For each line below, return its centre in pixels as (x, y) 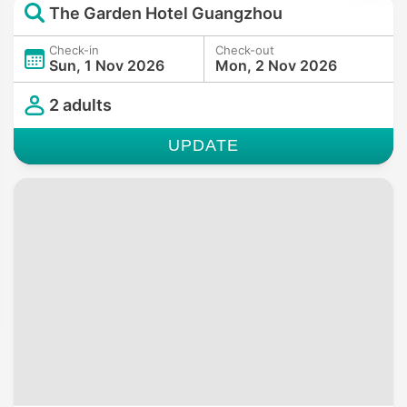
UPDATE (203, 145)
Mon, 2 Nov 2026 (276, 65)
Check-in (74, 50)
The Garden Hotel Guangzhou (166, 13)
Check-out (245, 50)
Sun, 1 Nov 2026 (107, 65)
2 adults (80, 105)
